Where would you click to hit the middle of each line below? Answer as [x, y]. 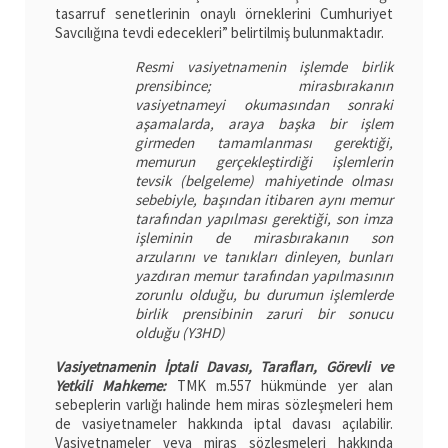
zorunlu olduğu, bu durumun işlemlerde [264, 295]
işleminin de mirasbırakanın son [264, 238]
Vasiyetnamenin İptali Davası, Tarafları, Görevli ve [224, 367]
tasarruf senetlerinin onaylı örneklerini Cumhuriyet [224, 14]
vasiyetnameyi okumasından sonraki [264, 105]
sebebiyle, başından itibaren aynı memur [264, 200]
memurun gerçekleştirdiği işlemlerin [264, 162]
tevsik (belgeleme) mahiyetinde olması [264, 181]
